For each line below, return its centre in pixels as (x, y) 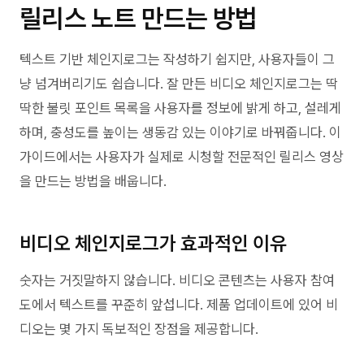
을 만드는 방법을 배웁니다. (93, 181)
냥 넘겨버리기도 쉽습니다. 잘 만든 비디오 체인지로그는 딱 (179, 84)
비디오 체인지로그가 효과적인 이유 (153, 243)
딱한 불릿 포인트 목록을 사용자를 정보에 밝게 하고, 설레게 (180, 108)
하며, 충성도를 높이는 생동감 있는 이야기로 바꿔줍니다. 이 (180, 132)
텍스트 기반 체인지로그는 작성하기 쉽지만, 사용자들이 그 (177, 59)
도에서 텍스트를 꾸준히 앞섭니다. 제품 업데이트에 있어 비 (179, 305)
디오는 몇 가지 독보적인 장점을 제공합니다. (139, 329)
